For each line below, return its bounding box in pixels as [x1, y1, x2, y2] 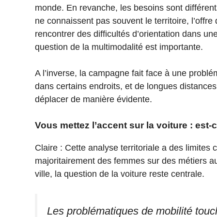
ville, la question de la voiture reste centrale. [35, 169, 207, 179]
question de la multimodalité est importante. [35, 42, 203, 52]
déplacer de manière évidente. [35, 94, 152, 105]
